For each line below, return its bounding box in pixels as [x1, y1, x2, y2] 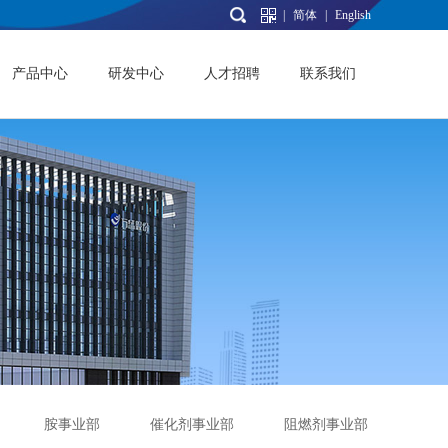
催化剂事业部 [150, 417, 234, 432]
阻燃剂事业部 [284, 417, 368, 432]
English [335, 8, 371, 22]
